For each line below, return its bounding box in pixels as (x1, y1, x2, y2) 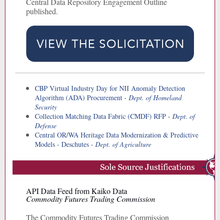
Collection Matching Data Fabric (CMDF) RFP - (35, 111, 172, 121)
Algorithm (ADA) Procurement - (35, 93, 129, 102)
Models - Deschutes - (35, 139, 95, 149)
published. (26, 6, 58, 16)
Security (35, 102, 57, 111)
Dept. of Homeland (129, 93, 182, 102)
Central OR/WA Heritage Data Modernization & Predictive (35, 130, 198, 139)
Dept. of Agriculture (95, 139, 151, 149)
